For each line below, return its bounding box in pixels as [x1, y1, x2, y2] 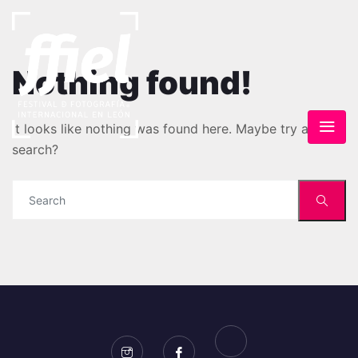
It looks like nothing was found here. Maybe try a [12, 121, 308, 137]
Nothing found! [12, 63, 252, 102]
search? [12, 141, 58, 157]
